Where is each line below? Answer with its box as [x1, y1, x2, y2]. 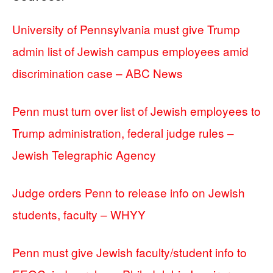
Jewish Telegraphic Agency [12, 146, 156, 163]
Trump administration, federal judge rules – [12, 124, 234, 141]
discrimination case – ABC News [12, 65, 183, 81]
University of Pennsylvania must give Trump [12, 21, 240, 37]
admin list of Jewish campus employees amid [12, 43, 249, 59]
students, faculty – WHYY [12, 206, 146, 222]
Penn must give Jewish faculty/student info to [12, 244, 247, 260]
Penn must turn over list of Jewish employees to [12, 102, 261, 119]
